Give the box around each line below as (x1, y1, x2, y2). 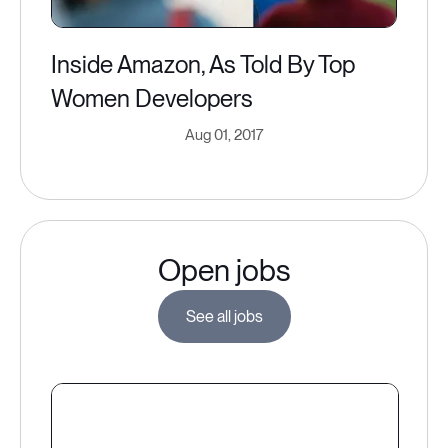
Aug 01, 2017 (184, 126, 264, 144)
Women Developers (51, 84, 253, 113)
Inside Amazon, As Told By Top (51, 50, 355, 79)
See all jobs (185, 307, 263, 326)
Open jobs (158, 252, 290, 288)
